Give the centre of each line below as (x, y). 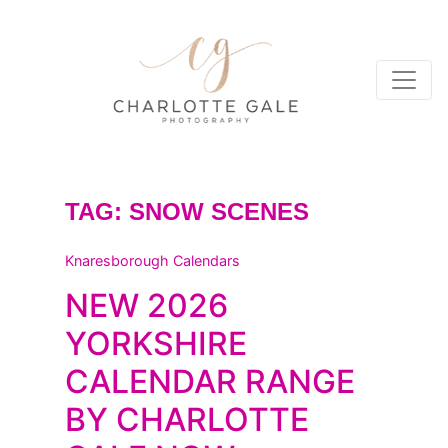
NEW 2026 (146, 305)
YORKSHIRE (156, 343)
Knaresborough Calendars (152, 260)
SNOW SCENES (219, 211)
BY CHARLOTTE (187, 419)
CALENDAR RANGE (210, 381)
